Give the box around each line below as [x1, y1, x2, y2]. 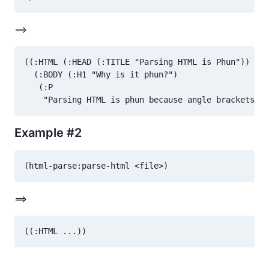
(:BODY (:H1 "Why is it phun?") [24, 70, 178, 80]
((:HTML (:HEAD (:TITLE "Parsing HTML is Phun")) [24, 57, 250, 67]
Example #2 [14, 125, 82, 141]
